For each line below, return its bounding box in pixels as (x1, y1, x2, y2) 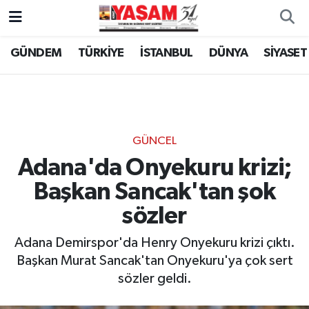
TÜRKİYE (77, 47, 124, 60)
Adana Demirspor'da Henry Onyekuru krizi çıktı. (14, 236, 295, 250)
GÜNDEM (10, 47, 62, 60)
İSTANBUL (140, 47, 193, 60)
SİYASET (263, 47, 308, 60)
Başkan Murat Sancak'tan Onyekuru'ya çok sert (16, 254, 293, 268)
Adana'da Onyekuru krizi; (17, 155, 292, 180)
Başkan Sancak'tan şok (33, 179, 276, 204)
